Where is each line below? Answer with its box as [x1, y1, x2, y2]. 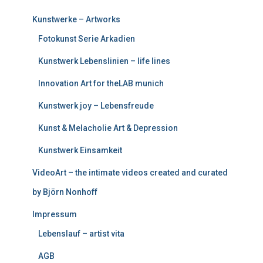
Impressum [32, 210, 77, 219]
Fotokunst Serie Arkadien [38, 34, 135, 43]
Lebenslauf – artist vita [38, 229, 124, 238]
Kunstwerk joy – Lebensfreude [38, 101, 154, 110]
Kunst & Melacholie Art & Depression [38, 123, 178, 133]
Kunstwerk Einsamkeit [38, 146, 122, 155]
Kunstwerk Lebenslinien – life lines [38, 56, 170, 66]
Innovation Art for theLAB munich [38, 79, 164, 88]
